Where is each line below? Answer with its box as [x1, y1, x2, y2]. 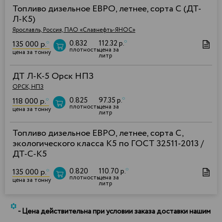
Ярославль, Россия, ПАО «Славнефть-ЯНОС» [12, 26, 135, 35]
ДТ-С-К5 [12, 148, 47, 161]
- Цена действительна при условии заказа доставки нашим [17, 206, 211, 218]
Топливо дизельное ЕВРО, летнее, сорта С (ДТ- [12, 2, 201, 16]
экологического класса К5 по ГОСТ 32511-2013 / [12, 137, 204, 151]
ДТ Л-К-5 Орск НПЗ [12, 70, 94, 83]
